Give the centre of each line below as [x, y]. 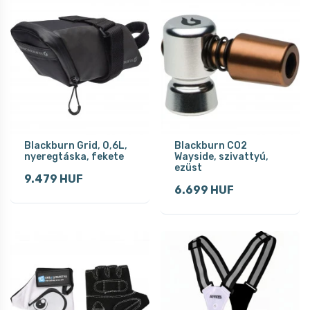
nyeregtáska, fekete [74, 156]
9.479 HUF [54, 179]
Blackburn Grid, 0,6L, [76, 145]
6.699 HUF [204, 190]
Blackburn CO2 [211, 145]
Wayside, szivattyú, [221, 156]
